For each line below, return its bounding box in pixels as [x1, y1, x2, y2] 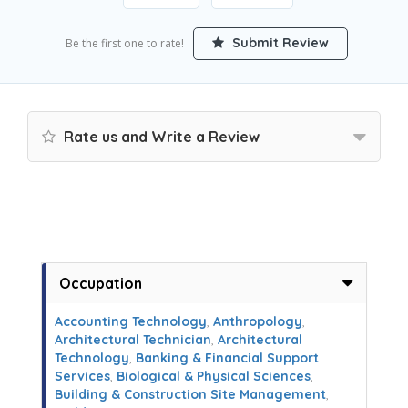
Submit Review [228, 35, 329, 51]
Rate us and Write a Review [60, 127, 260, 146]
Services [55, 368, 110, 384]
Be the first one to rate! [65, 36, 184, 51]
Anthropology [213, 313, 302, 330]
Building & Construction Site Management [55, 386, 326, 403]
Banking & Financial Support [136, 350, 319, 366]
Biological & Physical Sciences [117, 368, 311, 384]
